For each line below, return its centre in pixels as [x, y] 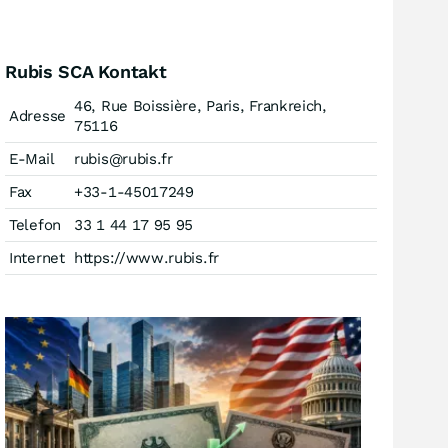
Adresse [37, 116]
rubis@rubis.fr [123, 159]
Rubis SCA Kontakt [86, 71]
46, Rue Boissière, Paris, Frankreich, [200, 106]
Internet [37, 258]
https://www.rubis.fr [146, 258]
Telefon [35, 225]
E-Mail [32, 159]
